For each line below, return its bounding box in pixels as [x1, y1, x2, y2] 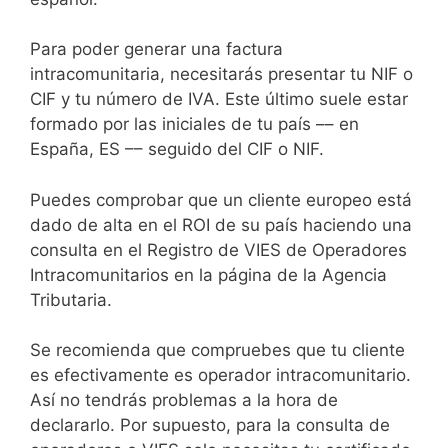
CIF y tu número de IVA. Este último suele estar [30, 89, 408, 110]
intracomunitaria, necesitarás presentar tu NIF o [30, 64, 413, 85]
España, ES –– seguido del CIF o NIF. [30, 139, 324, 160]
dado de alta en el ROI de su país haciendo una [30, 214, 412, 235]
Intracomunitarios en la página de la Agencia [30, 264, 387, 285]
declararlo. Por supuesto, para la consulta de [30, 415, 390, 436]
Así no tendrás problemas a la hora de [30, 390, 338, 411]
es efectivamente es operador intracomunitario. [30, 365, 411, 386]
